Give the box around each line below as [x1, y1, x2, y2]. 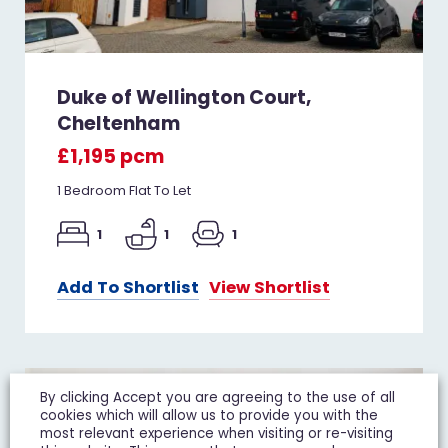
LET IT [362, 381, 404, 397]
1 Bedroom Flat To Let [57, 182, 192, 200]
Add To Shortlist [57, 276, 200, 300]
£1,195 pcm [57, 143, 165, 171]
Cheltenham [57, 109, 181, 137]
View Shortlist [209, 276, 331, 300]
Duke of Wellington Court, [57, 83, 312, 111]
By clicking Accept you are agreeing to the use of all [40, 387, 395, 406]
